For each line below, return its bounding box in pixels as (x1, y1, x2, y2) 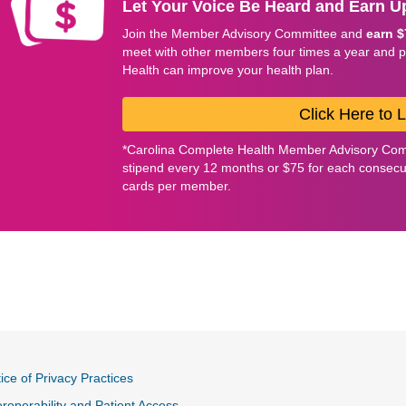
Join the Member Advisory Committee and (121, 26, 366, 42)
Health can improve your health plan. (121, 63, 333, 78)
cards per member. (121, 179, 231, 194)
